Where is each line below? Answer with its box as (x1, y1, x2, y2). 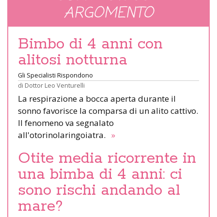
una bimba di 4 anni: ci (18, 164, 182, 184)
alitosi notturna (18, 50, 127, 70)
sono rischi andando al (18, 180, 180, 200)
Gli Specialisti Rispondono (18, 70, 93, 79)
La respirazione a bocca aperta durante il (18, 93, 176, 104)
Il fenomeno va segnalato (18, 117, 114, 128)
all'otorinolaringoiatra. (18, 129, 109, 140)
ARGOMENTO (63, 2, 154, 25)
